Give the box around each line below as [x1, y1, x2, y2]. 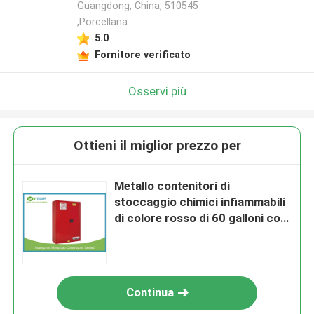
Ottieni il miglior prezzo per [73, 137, 241, 154]
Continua [126, 285, 175, 300]
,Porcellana [76, 16, 128, 28]
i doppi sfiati [114, 227, 182, 242]
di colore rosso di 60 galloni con [114, 211, 287, 226]
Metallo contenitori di [114, 179, 231, 193]
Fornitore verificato [94, 48, 191, 60]
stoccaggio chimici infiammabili [114, 195, 286, 210]
